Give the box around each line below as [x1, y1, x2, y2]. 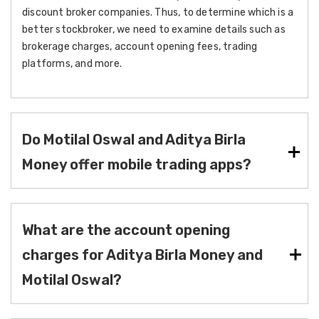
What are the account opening [22, 221, 230, 239]
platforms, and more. [22, 58, 122, 70]
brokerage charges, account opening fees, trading [22, 41, 258, 53]
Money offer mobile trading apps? [22, 156, 251, 173]
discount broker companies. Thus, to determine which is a [22, 6, 294, 19]
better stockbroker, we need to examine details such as [22, 23, 286, 36]
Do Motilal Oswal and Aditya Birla [22, 131, 246, 148]
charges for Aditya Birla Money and [22, 246, 263, 263]
